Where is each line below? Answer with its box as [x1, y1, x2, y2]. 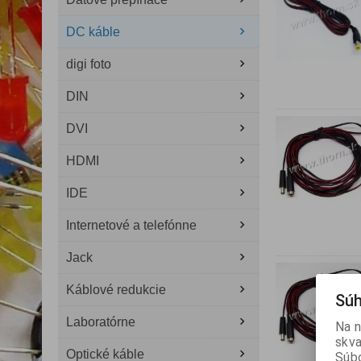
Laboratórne [66, 315, 135, 329]
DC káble [66, 25, 120, 39]
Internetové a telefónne [66, 218, 197, 232]
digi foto [66, 57, 111, 71]
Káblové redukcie [66, 283, 166, 297]
